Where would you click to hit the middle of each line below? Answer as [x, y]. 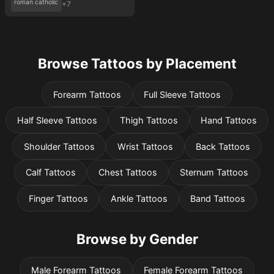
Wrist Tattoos [145, 146]
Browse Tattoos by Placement [137, 63]
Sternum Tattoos [214, 172]
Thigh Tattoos [149, 120]
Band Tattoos [218, 198]
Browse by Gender [137, 239]
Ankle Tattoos [139, 198]
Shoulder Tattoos [59, 146]
